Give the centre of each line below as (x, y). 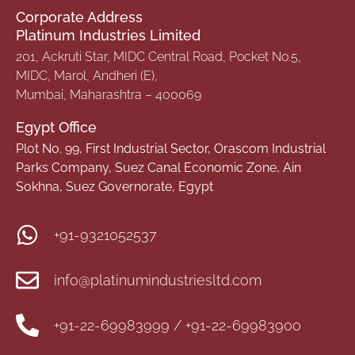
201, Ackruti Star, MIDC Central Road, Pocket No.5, (158, 57)
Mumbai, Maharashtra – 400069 (109, 95)
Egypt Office (56, 127)
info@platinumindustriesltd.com (158, 281)
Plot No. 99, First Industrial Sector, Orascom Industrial (171, 148)
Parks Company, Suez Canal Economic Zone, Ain (158, 167)
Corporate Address (79, 17)
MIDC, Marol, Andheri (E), (87, 76)
